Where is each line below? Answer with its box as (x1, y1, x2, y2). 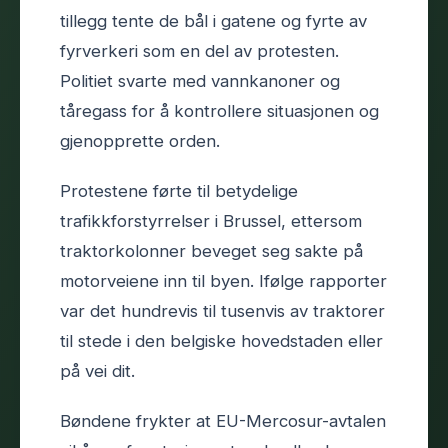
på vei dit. (60, 360, 135, 381)
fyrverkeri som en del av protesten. (60, 40, 339, 61)
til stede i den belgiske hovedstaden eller (60, 330, 383, 351)
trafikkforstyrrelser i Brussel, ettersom (60, 210, 362, 231)
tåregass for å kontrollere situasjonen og (60, 100, 379, 121)
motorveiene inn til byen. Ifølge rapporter (60, 270, 387, 291)
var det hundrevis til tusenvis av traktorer (60, 300, 385, 321)
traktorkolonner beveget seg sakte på (60, 240, 363, 261)
